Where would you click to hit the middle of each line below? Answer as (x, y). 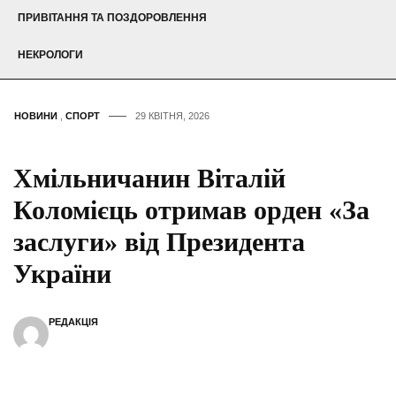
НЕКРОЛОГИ (50, 55)
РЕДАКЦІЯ (73, 322)
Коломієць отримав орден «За (191, 210)
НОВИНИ (36, 116)
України (62, 274)
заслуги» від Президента (159, 242)
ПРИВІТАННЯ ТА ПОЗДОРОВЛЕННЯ (112, 18)
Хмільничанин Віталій (149, 179)
